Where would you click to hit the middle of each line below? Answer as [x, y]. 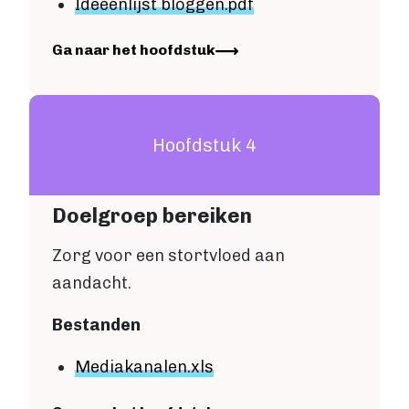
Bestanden [96, 325]
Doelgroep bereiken [152, 216]
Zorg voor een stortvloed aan [168, 256]
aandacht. [92, 283]
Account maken [96, 37]
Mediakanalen [131, 367]
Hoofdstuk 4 [204, 146]
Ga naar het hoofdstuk [134, 50]
